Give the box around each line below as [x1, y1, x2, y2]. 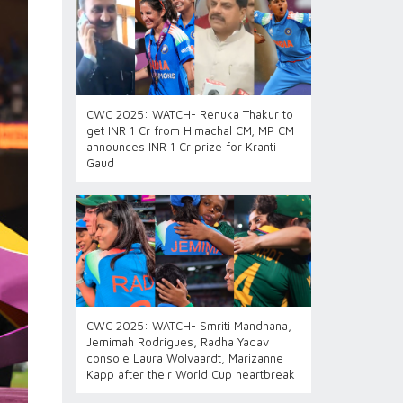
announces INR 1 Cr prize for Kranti [85, 139, 276, 154]
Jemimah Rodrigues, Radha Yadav [85, 335, 269, 349]
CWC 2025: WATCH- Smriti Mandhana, [85, 318, 291, 333]
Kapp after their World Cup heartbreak [85, 367, 295, 381]
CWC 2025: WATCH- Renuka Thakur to [85, 107, 293, 121]
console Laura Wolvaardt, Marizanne [85, 351, 283, 365]
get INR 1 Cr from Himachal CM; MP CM [85, 123, 294, 138]
